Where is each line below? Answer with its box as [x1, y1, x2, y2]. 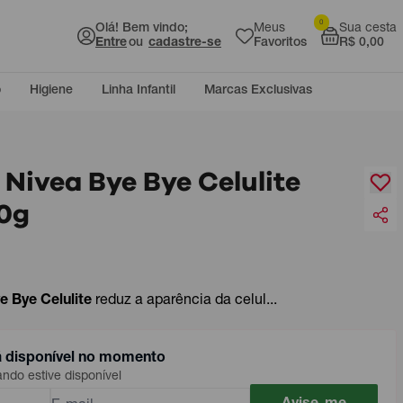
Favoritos [254, 37, 307, 49]
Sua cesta [339, 22, 397, 35]
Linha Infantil [102, 85, 175, 97]
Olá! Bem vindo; [95, 22, 188, 35]
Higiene [30, 85, 73, 97]
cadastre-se [148, 37, 221, 49]
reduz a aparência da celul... [95, 294, 277, 309]
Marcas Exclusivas [204, 85, 312, 97]
